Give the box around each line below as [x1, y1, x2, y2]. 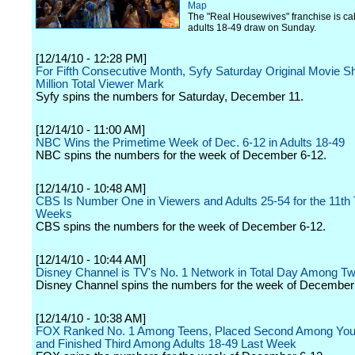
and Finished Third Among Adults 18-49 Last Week [36, 338, 296, 350]
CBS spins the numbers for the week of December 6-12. [36, 220, 326, 233]
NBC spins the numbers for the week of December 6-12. [36, 149, 326, 162]
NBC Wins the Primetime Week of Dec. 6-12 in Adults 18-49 [36, 136, 345, 149]
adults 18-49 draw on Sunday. [188, 22, 316, 33]
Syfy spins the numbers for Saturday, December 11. [36, 90, 303, 103]
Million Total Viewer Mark [36, 78, 164, 90]
